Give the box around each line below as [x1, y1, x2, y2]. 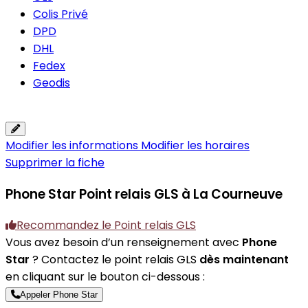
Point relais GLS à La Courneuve [79, 184, 283, 203]
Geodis [33, 75, 70, 91]
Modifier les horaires [141, 137, 250, 153]
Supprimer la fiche [5, 155, 104, 170]
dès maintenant [199, 252, 289, 268]
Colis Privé [33, 6, 88, 22]
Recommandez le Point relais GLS [16, 217, 196, 234]
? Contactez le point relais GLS [30, 252, 199, 268]
